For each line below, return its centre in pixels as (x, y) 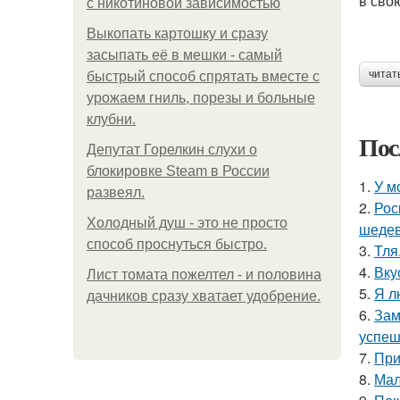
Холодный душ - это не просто (187, 223)
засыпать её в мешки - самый (184, 55)
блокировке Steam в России (178, 171)
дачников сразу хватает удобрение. (204, 296)
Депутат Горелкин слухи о (172, 150)
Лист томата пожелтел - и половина (204, 275)
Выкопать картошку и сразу (177, 33)
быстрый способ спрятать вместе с (203, 76)
